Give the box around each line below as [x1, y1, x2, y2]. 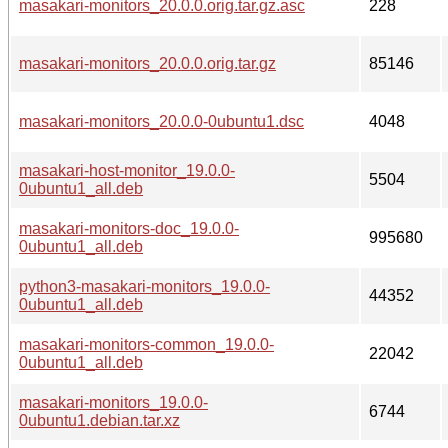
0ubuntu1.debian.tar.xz [19, 411, 180, 429]
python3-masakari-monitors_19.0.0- [19, 277, 270, 295]
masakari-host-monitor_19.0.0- [19, 161, 235, 179]
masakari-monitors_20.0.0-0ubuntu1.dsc [19, 112, 304, 130]
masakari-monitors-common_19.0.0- [19, 335, 274, 353]
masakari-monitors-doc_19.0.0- [19, 219, 239, 237]
